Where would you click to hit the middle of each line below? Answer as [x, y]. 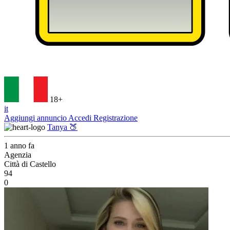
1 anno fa [19, 146]
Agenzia [18, 155]
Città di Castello [30, 164]
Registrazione [116, 118]
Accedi [81, 118]
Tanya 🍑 [62, 127]
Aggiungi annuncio [36, 118]
